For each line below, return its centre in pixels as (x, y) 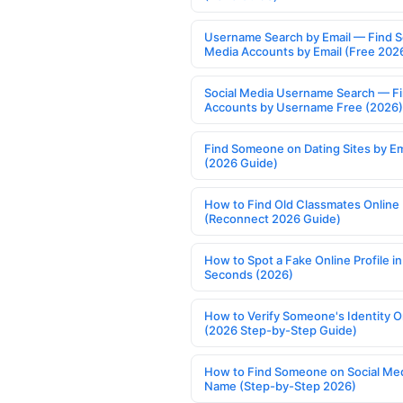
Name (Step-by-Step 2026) (280, 385)
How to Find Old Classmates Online (302, 204)
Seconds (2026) (249, 274)
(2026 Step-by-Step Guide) (281, 330)
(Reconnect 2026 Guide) (273, 218)
